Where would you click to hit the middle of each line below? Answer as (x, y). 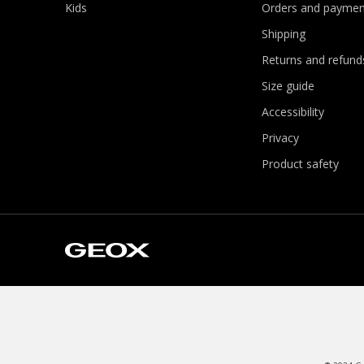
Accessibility (292, 111)
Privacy (280, 137)
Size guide (288, 85)
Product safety (300, 163)
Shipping (283, 33)
